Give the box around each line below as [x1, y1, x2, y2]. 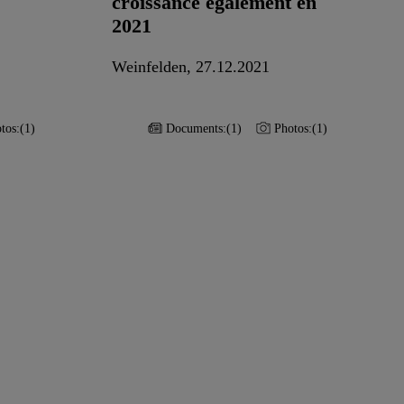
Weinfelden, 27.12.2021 [112, 57, 270, 76]
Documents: [166, 121, 226, 135]
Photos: [274, 121, 312, 135]
